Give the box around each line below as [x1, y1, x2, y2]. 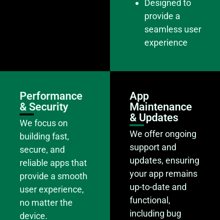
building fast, [20, 131, 69, 141]
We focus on [20, 117, 68, 128]
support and [130, 141, 176, 152]
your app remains [130, 168, 197, 179]
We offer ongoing [130, 128, 196, 139]
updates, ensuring [130, 155, 199, 165]
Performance [20, 89, 82, 102]
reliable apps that [20, 157, 87, 168]
